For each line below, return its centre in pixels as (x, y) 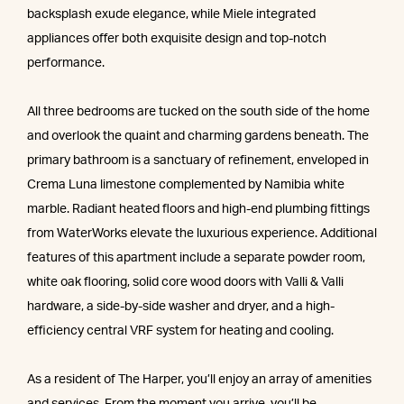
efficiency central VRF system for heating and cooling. (180, 331)
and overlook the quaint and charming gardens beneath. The (198, 137)
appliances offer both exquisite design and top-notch (177, 39)
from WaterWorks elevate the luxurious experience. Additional (202, 234)
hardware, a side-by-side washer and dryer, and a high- (181, 307)
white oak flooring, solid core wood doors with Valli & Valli (185, 283)
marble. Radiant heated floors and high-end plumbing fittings (198, 210)
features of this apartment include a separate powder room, (196, 258)
